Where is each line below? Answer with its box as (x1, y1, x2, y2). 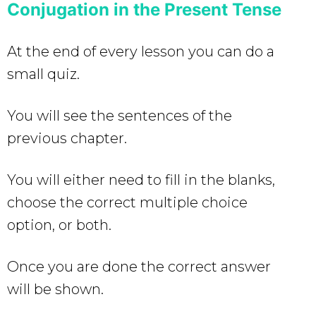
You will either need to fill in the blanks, (7, 171, 275, 188)
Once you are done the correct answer (7, 257, 271, 275)
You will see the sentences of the (7, 107, 232, 124)
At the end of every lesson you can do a (7, 42, 274, 60)
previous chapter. (7, 129, 127, 147)
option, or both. (7, 216, 111, 233)
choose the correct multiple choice (7, 193, 248, 211)
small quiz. (7, 65, 80, 83)
